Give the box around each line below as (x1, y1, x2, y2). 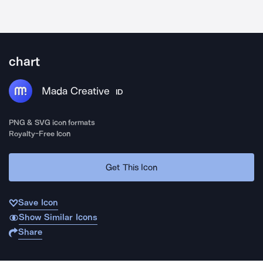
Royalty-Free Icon (9, 129, 71, 138)
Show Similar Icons (18, 212, 97, 222)
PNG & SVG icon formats (9, 118, 96, 127)
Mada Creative (42, 85, 110, 97)
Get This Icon (106, 161, 157, 173)
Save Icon (18, 197, 58, 208)
